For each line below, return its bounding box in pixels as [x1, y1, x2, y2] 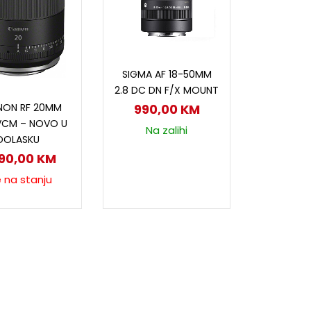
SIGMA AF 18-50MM [121, 67, 212, 81]
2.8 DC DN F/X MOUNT [115, 83, 219, 97]
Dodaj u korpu [137, 56, 210, 70]
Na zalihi [146, 122, 188, 137]
